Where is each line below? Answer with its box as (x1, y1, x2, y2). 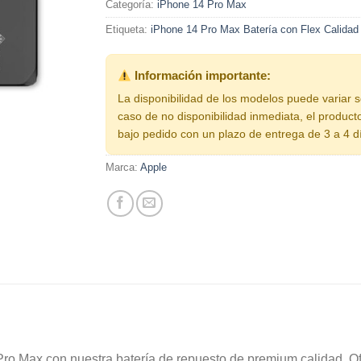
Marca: (106, 161, 140, 173)
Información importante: (131, 68, 272, 82)
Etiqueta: (106, 23, 151, 35)
